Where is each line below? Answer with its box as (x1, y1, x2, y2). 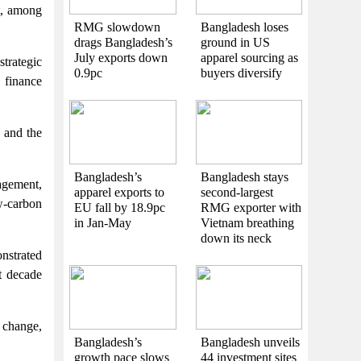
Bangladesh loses (200, 19, 288, 34)
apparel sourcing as (200, 50, 298, 64)
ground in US (200, 35, 270, 49)
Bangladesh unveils (200, 334, 300, 349)
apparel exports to (74, 185, 164, 199)
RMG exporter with (200, 200, 301, 214)
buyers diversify (200, 65, 282, 80)
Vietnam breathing (200, 215, 294, 230)
